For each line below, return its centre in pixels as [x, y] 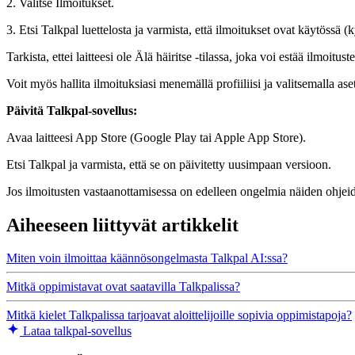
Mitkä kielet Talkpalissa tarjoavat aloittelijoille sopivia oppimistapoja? [179, 315]
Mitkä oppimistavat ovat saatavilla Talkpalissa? [123, 287]
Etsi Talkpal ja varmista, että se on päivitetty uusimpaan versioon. [169, 164]
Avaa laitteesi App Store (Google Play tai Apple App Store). [156, 137]
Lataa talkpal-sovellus [76, 331]
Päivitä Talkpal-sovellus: [72, 110]
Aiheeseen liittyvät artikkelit [122, 225]
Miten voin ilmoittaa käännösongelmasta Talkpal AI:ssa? [147, 258]
